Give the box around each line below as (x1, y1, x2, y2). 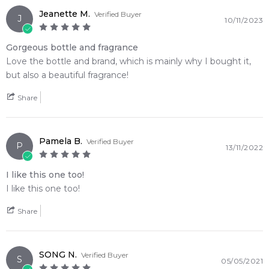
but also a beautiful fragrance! (6, 70, 128, 80)
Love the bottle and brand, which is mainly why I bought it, (6, 56, 251, 67)
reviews (111, 5, 145, 14)
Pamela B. (39, 136, 82, 147)
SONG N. (39, 249, 77, 260)
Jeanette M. (39, 8, 90, 19)
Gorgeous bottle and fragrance (6, 42, 138, 53)
